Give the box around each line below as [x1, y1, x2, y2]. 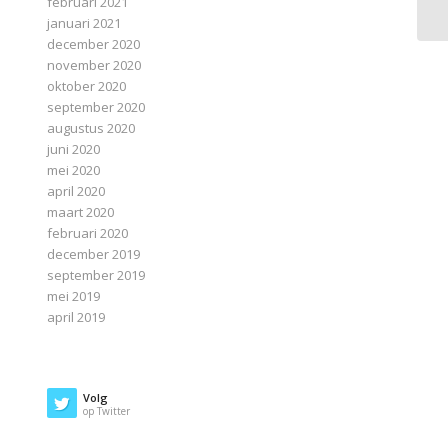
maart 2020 [46, 203, 114, 222]
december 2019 [46, 245, 140, 264]
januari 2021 [46, 14, 121, 33]
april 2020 [46, 182, 105, 201]
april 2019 [46, 308, 105, 327]
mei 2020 [46, 161, 100, 180]
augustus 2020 [46, 119, 135, 138]
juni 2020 [46, 140, 100, 159]
